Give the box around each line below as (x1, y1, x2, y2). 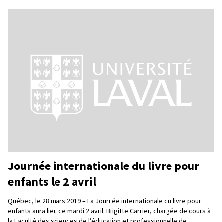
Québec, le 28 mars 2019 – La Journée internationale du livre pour (8, 196, 201, 205)
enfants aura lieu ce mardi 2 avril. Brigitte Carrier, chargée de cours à (8, 206, 211, 215)
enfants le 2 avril (8, 173, 96, 189)
